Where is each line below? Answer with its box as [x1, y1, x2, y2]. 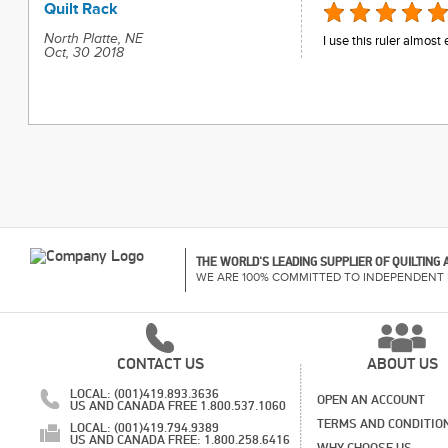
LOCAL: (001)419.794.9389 [70, 420, 219, 436]
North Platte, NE [43, 31, 143, 47]
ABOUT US [366, 354, 438, 374]
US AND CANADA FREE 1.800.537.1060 [70, 398, 286, 414]
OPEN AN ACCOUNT [317, 392, 425, 408]
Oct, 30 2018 [43, 45, 124, 61]
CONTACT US [116, 354, 204, 374]
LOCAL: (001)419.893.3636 [70, 386, 219, 402]
